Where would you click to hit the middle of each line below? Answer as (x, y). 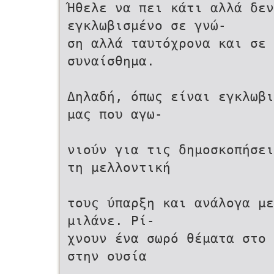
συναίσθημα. (111, 61)
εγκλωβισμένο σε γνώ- (147, 25)
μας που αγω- (115, 114)
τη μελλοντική (119, 167)
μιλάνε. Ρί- (111, 220)
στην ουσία (107, 256)
